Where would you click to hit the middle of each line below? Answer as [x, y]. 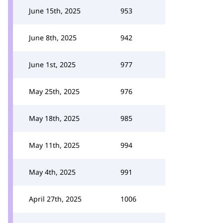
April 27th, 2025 [55, 199]
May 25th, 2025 [54, 91]
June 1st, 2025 [52, 64]
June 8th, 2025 [53, 38]
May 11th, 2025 [54, 145]
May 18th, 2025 [54, 118]
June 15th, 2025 [55, 11]
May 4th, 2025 [52, 172]
